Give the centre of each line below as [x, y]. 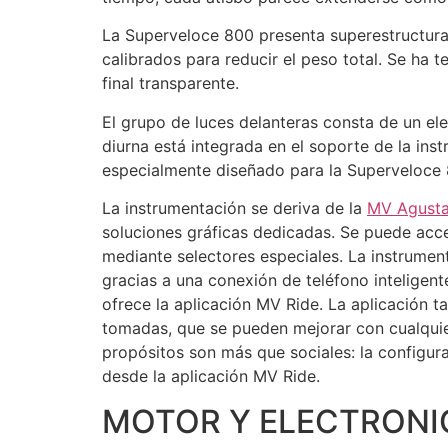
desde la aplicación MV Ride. [211, 376]
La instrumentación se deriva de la [234, 208]
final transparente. [170, 83]
